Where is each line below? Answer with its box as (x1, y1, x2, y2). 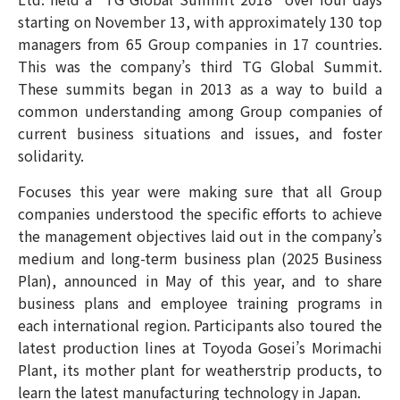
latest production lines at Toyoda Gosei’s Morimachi (18, 337, 382, 358)
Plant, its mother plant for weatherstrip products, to (18, 359, 382, 380)
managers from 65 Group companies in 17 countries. (18, 33, 382, 54)
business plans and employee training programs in (18, 292, 382, 313)
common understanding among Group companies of (18, 100, 382, 121)
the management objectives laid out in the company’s (18, 225, 382, 246)
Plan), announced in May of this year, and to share (18, 270, 382, 291)
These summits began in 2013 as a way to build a (18, 78, 382, 99)
